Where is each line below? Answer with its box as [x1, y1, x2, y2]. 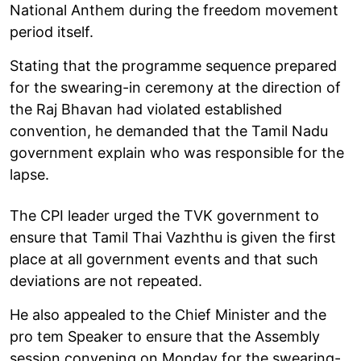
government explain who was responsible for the [10, 143, 344, 161]
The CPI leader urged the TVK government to [10, 206, 319, 224]
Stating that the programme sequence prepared [10, 56, 337, 74]
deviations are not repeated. [10, 272, 202, 289]
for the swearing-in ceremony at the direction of [10, 78, 341, 96]
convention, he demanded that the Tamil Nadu [10, 122, 328, 139]
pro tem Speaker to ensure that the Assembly [10, 327, 320, 345]
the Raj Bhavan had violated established [10, 100, 282, 118]
